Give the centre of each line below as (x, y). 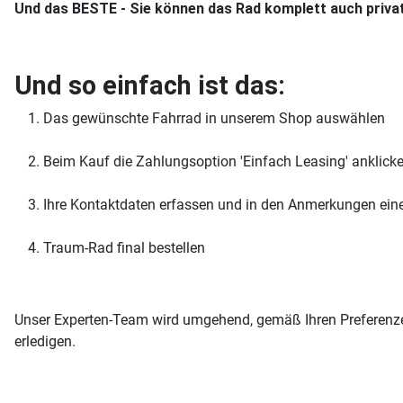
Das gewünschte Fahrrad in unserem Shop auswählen (214, 118)
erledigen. (45, 341)
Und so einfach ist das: (150, 85)
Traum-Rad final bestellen (124, 248)
